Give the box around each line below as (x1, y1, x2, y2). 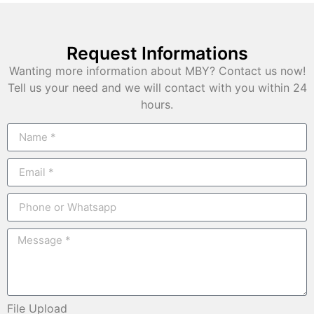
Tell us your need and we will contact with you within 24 (7, 81, 307, 95)
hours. (141, 97, 173, 112)
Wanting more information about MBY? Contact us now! (8, 64, 306, 78)
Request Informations (66, 43, 248, 64)
